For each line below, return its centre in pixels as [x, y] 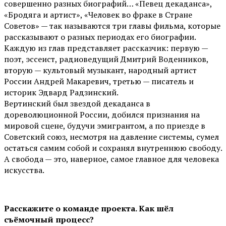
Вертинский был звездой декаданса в [77, 104]
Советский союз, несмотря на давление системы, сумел [111, 137]
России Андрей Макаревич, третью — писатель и [99, 81]
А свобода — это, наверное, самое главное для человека [111, 159]
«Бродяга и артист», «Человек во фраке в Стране [98, 15]
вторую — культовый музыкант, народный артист [100, 70]
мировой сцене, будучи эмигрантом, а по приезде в [105, 126]
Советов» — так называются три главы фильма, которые [112, 26]
